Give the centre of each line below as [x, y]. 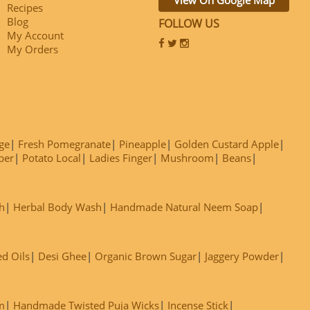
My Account [35, 35]
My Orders [33, 49]
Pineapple [143, 144]
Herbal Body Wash [57, 207]
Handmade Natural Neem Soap [184, 207]
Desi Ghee [62, 256]
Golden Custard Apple [227, 144]
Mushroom [187, 157]
